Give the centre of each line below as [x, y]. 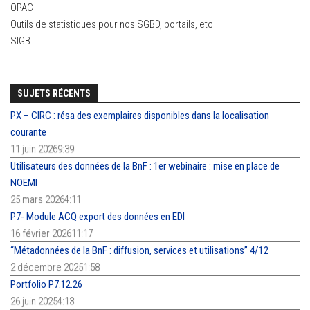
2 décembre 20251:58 [55, 267]
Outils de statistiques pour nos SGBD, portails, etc [112, 25]
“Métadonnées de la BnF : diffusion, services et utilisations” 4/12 [139, 251]
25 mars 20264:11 [46, 200]
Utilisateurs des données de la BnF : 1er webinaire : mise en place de [145, 166]
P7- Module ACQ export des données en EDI [98, 217]
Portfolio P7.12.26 [46, 285]
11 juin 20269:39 [42, 149]
